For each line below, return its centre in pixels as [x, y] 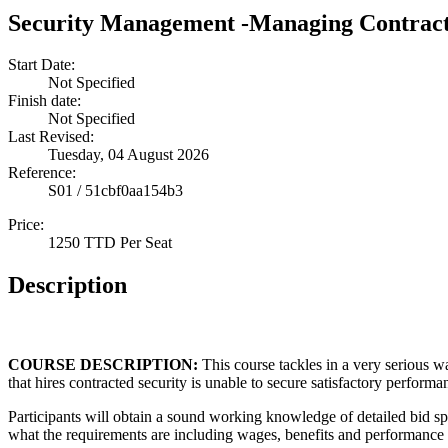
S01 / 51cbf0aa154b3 [115, 191]
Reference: [42, 173]
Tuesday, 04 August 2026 [128, 155]
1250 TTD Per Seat [110, 243]
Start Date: [41, 65]
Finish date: [44, 101]
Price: [26, 225]
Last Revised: [51, 137]
